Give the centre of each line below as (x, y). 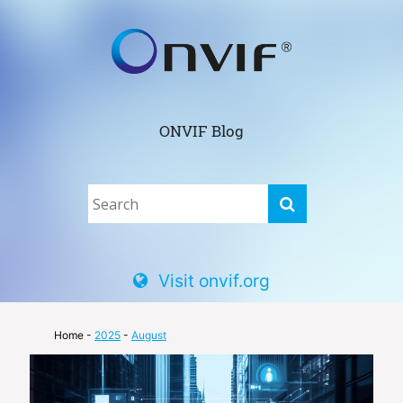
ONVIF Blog (201, 130)
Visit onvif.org (214, 280)
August (149, 335)
